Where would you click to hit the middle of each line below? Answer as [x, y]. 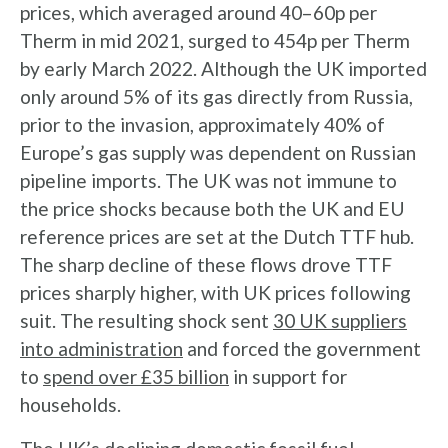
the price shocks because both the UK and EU [212, 208]
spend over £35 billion [136, 376]
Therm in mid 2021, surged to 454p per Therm [215, 40]
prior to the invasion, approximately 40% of [202, 124]
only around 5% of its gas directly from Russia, [216, 96]
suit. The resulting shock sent [146, 320]
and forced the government [302, 348]
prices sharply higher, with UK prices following [215, 292]
